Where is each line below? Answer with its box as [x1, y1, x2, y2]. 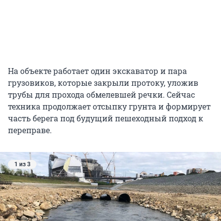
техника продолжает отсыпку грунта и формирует [8, 101, 211, 112]
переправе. [8, 125, 52, 136]
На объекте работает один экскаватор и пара [8, 66, 187, 76]
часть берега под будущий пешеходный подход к [8, 113, 203, 124]
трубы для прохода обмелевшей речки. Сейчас [8, 89, 195, 100]
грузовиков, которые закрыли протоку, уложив [8, 77, 198, 88]
